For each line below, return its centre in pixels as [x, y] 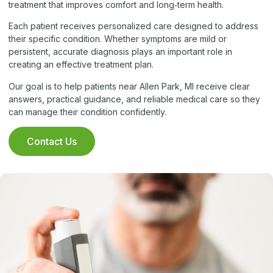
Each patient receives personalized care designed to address [133, 26]
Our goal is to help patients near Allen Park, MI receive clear [129, 86]
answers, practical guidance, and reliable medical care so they [134, 99]
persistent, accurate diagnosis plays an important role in [120, 52]
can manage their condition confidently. [87, 112]
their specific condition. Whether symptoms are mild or [118, 39]
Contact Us [52, 141]
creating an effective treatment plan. [81, 65]
